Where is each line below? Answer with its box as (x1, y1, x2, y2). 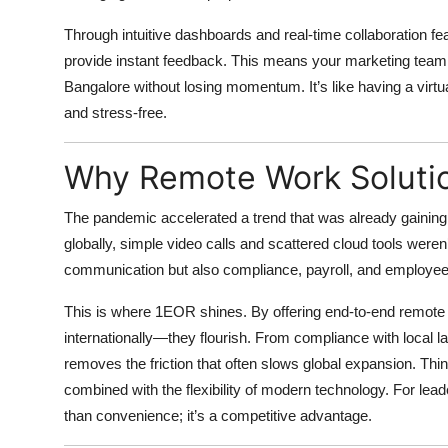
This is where (64, 302, 155, 320)
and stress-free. (64, 103, 167, 121)
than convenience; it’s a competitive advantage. (64, 406, 372, 424)
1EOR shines (155, 302, 243, 320)
